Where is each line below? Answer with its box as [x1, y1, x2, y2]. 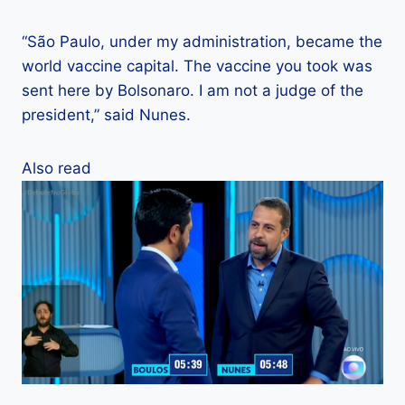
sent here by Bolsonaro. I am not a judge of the [22, 80, 363, 99]
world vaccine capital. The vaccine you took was [22, 56, 372, 75]
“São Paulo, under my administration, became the [22, 32, 382, 51]
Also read [22, 158, 91, 177]
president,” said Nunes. [22, 105, 191, 124]
